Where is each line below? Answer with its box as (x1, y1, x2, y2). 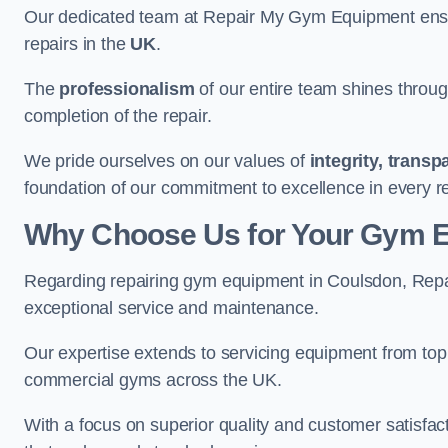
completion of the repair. (24, 106, 212, 126)
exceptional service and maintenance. (24, 298, 319, 318)
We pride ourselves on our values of (24, 151, 310, 171)
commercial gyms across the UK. (24, 370, 282, 390)
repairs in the (24, 34, 131, 54)
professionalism (59, 79, 195, 99)
